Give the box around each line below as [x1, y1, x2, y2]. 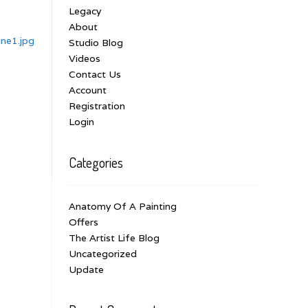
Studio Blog [69, 36, 123, 49]
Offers [69, 215, 98, 228]
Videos [69, 52, 100, 65]
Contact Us [69, 67, 121, 80]
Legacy [69, 4, 101, 17]
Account [69, 83, 107, 96]
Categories [69, 153, 123, 171]
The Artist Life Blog [69, 231, 159, 244]
